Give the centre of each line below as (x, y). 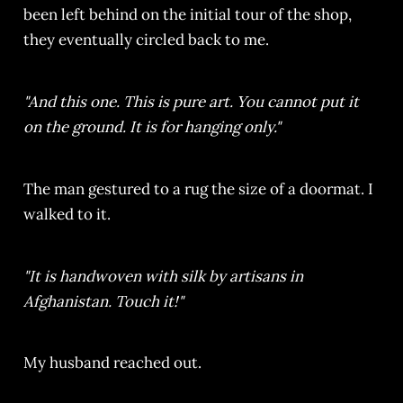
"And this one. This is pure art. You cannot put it (191, 101)
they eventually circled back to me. (146, 40)
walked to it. (67, 214)
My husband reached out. (112, 363)
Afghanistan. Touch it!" (103, 301)
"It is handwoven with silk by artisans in (163, 276)
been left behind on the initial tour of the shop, (187, 15)
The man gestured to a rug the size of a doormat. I (198, 188)
